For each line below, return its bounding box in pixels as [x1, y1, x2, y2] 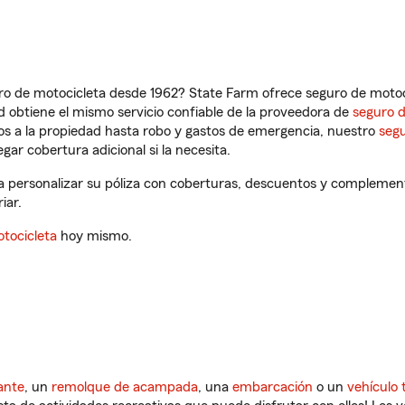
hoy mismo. [57, 229, 132, 243]
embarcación [232, 380, 313, 394]
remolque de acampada [52, 380, 198, 394]
